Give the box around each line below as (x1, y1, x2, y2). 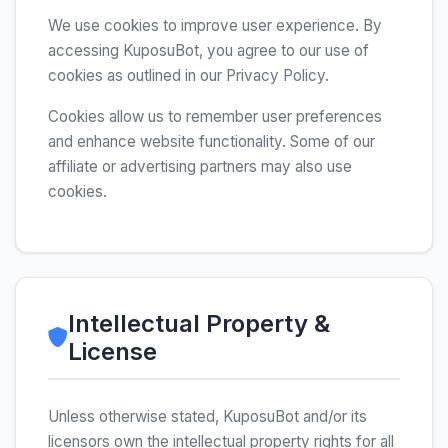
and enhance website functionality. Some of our (48, 132, 375, 151)
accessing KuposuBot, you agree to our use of (48, 41, 369, 60)
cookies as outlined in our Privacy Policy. (48, 66, 329, 85)
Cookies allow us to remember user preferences (48, 107, 382, 126)
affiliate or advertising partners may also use (48, 157, 352, 176)
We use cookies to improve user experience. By (48, 16, 382, 35)
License (68, 337, 157, 366)
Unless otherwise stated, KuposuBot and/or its (48, 407, 367, 426)
